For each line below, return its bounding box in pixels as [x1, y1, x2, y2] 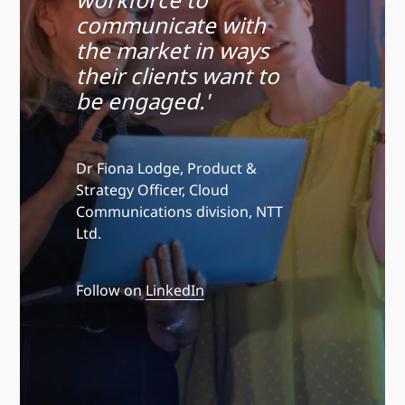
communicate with [76, 9, 266, 40]
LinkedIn [146, 279, 204, 300]
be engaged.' [76, 85, 209, 116]
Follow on [76, 279, 146, 300]
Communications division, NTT [76, 201, 283, 221]
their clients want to [76, 60, 279, 90]
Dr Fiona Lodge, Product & [76, 157, 257, 178]
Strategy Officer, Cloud [76, 179, 229, 200]
